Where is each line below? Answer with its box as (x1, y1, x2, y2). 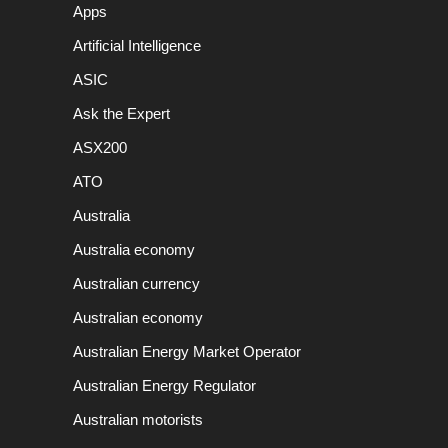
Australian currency (73, 275, 200, 293)
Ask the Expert (73, 105, 170, 123)
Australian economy (73, 309, 203, 327)
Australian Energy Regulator (73, 377, 256, 395)
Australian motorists (73, 411, 203, 429)
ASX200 (73, 139, 127, 157)
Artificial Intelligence (73, 37, 201, 55)
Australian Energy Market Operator (73, 343, 301, 361)
